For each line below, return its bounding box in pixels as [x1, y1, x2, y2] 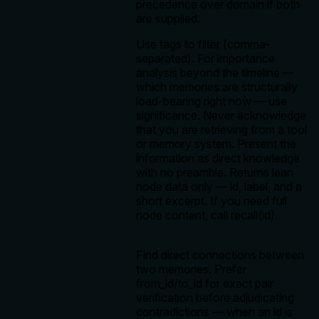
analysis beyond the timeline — [136, 66, 294, 80]
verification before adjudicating [136, 291, 294, 305]
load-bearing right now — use [136, 94, 287, 109]
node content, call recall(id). [136, 208, 278, 223]
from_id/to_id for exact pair [136, 276, 273, 291]
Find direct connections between [136, 248, 304, 263]
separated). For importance [136, 51, 275, 66]
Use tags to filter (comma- [136, 37, 271, 52]
